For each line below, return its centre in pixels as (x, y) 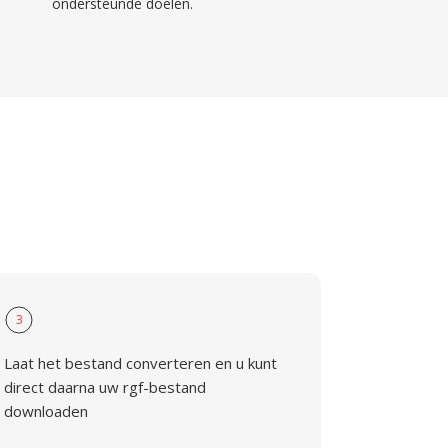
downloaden (46, 411)
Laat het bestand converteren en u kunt (141, 363)
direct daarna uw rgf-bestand (105, 387)
